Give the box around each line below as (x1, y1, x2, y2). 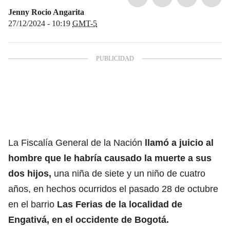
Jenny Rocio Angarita (8, 7, 84, 16)
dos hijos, (8, 168, 51, 179)
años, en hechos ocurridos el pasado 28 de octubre (8, 183, 218, 194)
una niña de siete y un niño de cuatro (51, 168, 205, 179)
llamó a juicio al (142, 137, 214, 148)
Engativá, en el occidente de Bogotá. (8, 214, 169, 225)
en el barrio (8, 199, 54, 209)
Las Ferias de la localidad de (54, 199, 182, 209)
